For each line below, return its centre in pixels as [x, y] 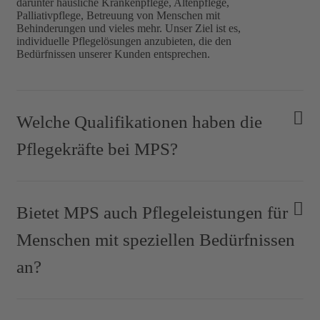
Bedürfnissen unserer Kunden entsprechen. [113, 54]
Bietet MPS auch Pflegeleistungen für [152, 212]
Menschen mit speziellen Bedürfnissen [156, 239]
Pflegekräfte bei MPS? [97, 149]
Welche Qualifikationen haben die [139, 121]
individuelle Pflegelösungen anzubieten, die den [124, 41]
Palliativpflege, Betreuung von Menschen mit [118, 15]
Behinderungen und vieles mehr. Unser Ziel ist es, [129, 28]
